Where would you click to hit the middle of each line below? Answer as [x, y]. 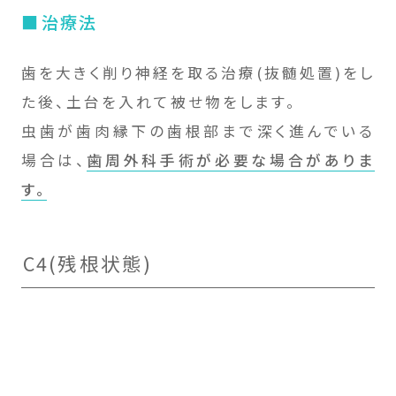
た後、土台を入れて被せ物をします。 [159, 101]
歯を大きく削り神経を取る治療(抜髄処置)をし [198, 72]
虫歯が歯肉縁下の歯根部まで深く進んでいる [198, 130]
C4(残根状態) [88, 263]
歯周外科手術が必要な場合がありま [231, 160]
